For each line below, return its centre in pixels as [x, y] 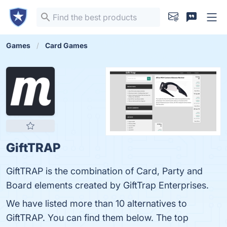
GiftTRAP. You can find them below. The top [97, 218]
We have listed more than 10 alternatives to [97, 203]
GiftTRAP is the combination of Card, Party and [104, 171]
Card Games [66, 45]
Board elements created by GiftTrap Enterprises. [107, 185]
